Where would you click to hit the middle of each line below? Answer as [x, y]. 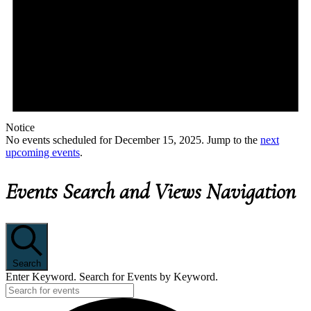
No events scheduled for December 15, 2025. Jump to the [133, 140]
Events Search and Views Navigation [151, 191]
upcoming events [43, 153]
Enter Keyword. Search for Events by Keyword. [112, 277]
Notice [20, 128]
